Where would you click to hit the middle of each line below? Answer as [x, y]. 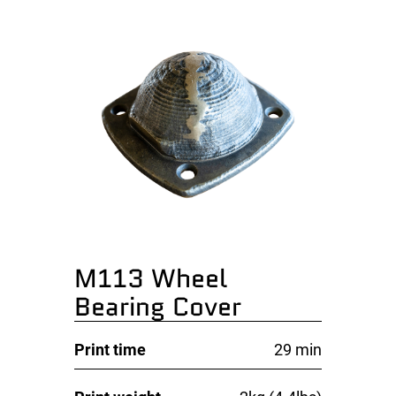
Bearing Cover [158, 306]
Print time [110, 349]
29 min [297, 349]
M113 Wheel [151, 278]
